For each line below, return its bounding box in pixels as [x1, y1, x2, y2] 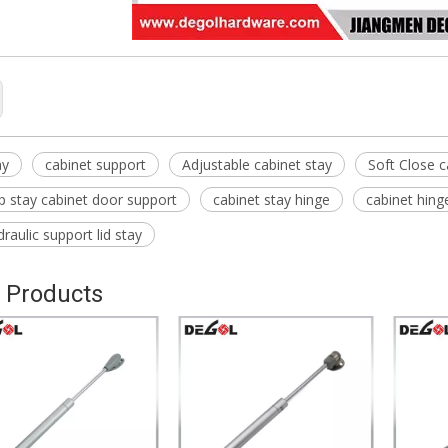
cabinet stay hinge [213, 189, 330, 209]
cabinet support [45, 154, 146, 174]
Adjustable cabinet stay [182, 154, 332, 174]
